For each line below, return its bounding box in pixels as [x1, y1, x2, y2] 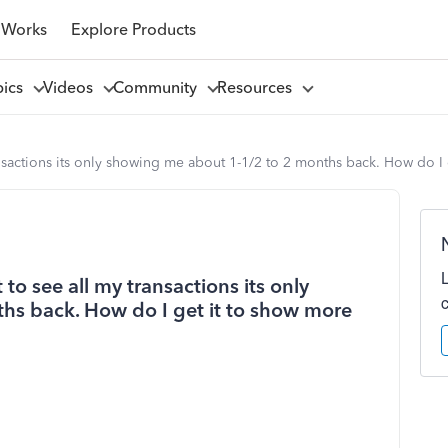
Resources [216, 77, 300, 97]
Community [112, 77, 205, 97]
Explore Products [70, 19, 196, 39]
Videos [42, 77, 101, 97]
